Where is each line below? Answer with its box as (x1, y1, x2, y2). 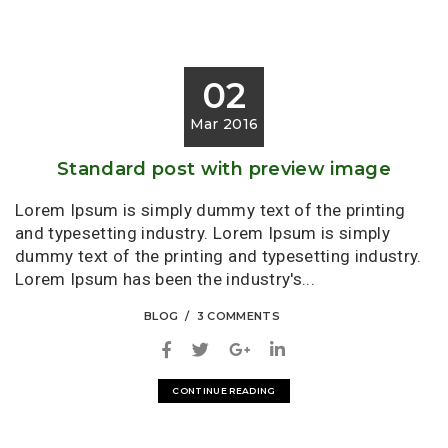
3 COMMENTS (196, 309, 281, 324)
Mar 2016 (189, 114, 259, 133)
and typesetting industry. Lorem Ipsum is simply (15, 222, 390, 243)
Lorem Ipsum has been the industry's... (15, 268, 315, 289)
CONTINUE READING (172, 384, 276, 396)
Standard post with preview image (57, 157, 391, 180)
